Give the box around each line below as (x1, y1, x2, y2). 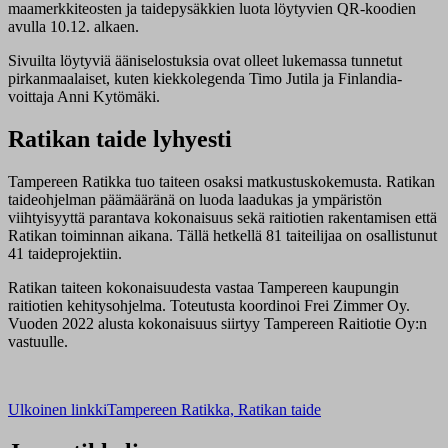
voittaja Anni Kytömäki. (8, 88, 160, 106)
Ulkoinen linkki (8, 400, 107, 418)
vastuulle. (8, 332, 68, 350)
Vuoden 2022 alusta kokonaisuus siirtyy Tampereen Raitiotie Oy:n (8, 314, 427, 332)
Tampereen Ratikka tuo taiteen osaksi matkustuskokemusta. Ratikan (8, 172, 435, 190)
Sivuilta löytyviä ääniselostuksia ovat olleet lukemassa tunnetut (8, 52, 402, 70)
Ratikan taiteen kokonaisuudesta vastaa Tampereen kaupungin (8, 278, 399, 296)
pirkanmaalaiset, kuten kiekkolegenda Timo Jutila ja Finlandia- (8, 70, 402, 88)
